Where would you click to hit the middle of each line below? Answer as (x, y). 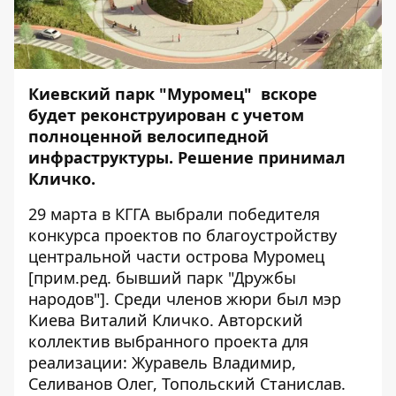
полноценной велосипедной (148, 137)
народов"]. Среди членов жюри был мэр (185, 299)
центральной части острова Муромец (176, 257)
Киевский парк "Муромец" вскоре (173, 94)
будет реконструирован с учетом (166, 115)
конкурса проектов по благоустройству (183, 236)
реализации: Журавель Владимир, (162, 363)
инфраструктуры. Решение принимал (187, 158)
